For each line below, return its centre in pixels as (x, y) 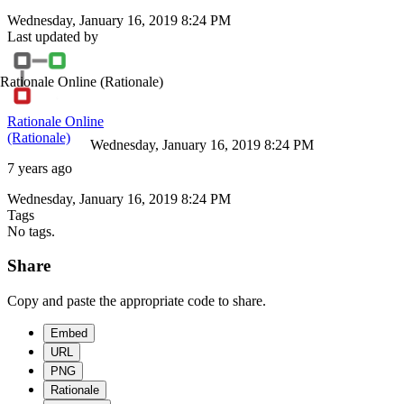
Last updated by (53, 36)
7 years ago (40, 168)
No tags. (31, 231)
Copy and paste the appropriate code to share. (137, 301)
